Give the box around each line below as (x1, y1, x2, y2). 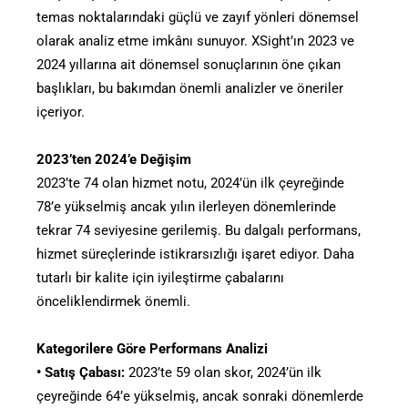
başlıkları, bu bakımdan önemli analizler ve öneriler (36, 79, 343, 97)
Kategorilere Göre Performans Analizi (36, 340, 268, 357)
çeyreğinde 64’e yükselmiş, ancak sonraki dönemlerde (36, 387, 363, 404)
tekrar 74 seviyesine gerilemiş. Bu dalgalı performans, (36, 221, 361, 239)
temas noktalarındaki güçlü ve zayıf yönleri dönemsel (36, 8, 359, 25)
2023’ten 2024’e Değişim (36, 150, 191, 168)
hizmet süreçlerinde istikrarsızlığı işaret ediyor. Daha (36, 245, 354, 262)
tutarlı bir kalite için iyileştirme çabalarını (36, 269, 284, 286)
